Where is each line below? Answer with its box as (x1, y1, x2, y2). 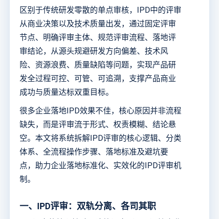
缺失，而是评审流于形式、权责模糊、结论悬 (20, 120, 176, 130)
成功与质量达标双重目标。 (20, 88, 113, 97)
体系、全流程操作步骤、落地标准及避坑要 (20, 147, 168, 157)
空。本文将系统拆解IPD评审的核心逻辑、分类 (20, 133, 181, 143)
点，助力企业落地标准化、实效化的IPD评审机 (20, 161, 181, 171)
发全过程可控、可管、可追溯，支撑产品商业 (20, 74, 176, 84)
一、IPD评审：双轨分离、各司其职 (20, 201, 156, 212)
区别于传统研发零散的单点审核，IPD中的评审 (20, 5, 181, 15)
